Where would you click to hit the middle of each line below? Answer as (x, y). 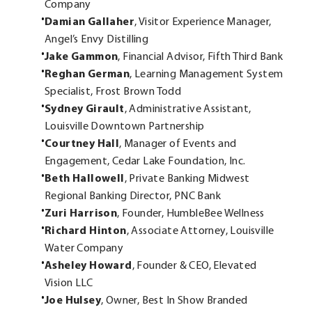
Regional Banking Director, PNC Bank (133, 196)
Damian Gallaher (89, 22)
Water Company (84, 248)
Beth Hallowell (85, 179)
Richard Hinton (86, 231)
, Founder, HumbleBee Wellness (191, 213)
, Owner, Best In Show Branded (174, 301)
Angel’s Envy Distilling (97, 39)
